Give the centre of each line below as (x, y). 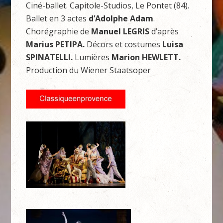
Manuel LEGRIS (120, 32)
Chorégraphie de (59, 32)
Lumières (93, 57)
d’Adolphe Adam (121, 19)
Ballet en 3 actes (57, 19)
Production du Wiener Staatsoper (89, 70)
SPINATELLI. (51, 57)
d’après (164, 32)
